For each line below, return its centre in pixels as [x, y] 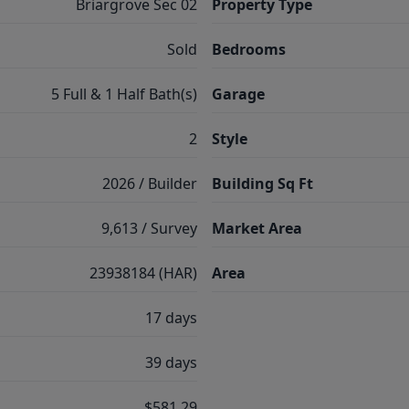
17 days [171, 318]
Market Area [257, 228]
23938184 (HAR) [143, 273]
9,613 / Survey [149, 228]
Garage [238, 94]
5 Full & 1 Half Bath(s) [124, 94]
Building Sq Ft [262, 184]
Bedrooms [249, 49]
